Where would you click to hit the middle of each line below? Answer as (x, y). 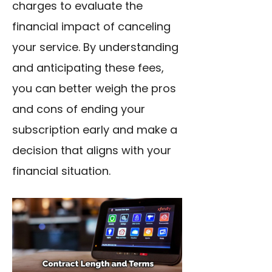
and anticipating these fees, (88, 68)
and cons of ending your (79, 109)
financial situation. (61, 171)
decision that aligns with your (92, 151)
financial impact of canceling (91, 27)
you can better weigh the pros (94, 89)
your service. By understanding (95, 47)
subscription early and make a (95, 130)
